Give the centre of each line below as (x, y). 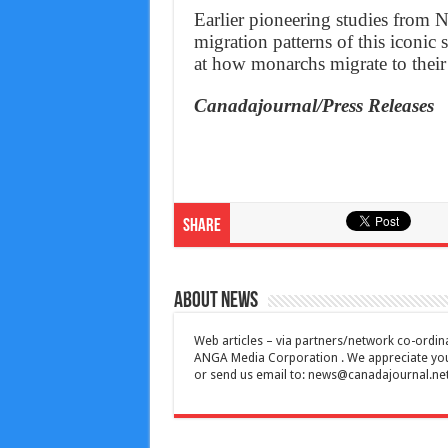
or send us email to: (250, 375)
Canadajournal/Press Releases (313, 106)
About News (215, 302)
